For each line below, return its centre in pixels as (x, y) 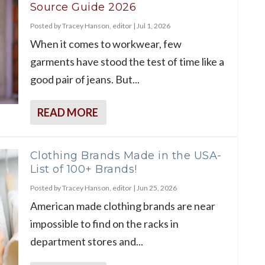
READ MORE (67, 112)
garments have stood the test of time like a (127, 61)
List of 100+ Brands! (83, 169)
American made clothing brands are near (122, 206)
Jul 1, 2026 (153, 25)
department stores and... (86, 241)
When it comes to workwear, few (106, 43)
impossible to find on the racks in (104, 223)
